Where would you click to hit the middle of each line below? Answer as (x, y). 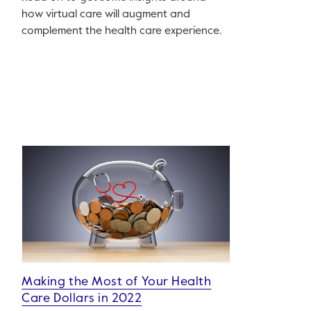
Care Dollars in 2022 (82, 299)
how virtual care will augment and (106, 15)
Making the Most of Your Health (117, 282)
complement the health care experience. (122, 32)
